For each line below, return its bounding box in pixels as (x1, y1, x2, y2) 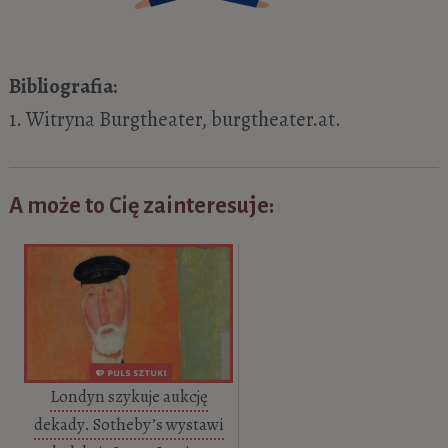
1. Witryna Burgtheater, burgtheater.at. (8, 105, 341, 134)
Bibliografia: (8, 72, 117, 101)
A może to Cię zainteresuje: (8, 193, 274, 218)
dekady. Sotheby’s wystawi (33, 413, 224, 437)
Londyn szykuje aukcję (49, 385, 208, 409)
